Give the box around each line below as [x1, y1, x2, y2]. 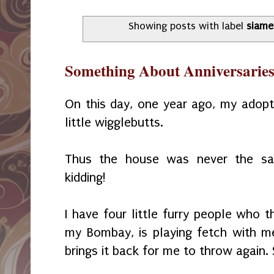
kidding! [65, 170, 106, 185]
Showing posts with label [128, 20, 246, 32]
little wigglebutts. [65, 115, 163, 130]
